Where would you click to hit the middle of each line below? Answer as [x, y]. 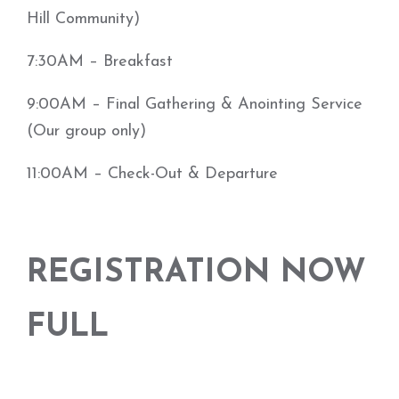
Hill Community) [83, 19]
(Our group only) [86, 131]
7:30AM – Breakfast [100, 62]
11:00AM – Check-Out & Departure [152, 174]
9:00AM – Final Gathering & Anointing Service [195, 105]
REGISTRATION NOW [196, 273]
